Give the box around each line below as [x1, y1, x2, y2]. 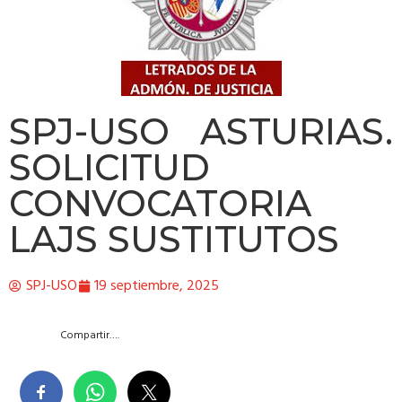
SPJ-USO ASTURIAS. [9, 109, 393, 153]
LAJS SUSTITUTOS [9, 216, 339, 261]
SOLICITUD [9, 144, 210, 189]
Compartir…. [60, 327, 119, 345]
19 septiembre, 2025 [94, 274, 219, 298]
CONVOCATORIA [9, 180, 311, 225]
